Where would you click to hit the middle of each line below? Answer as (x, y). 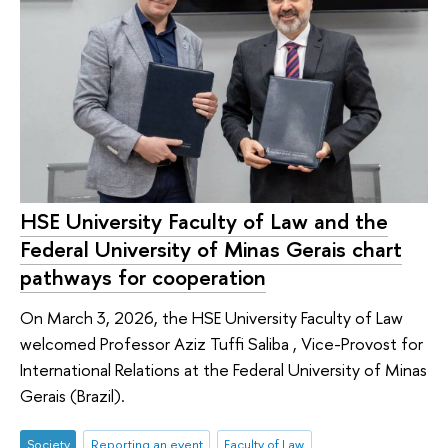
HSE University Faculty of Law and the (204, 221)
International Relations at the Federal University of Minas (223, 369)
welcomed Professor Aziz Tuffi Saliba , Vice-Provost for (221, 343)
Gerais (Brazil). (72, 395)
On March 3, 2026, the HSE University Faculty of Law (211, 317)
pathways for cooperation (143, 277)
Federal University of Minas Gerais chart (211, 249)
